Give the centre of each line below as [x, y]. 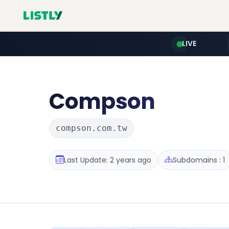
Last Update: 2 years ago [108, 160]
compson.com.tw [91, 128]
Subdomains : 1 [199, 160]
